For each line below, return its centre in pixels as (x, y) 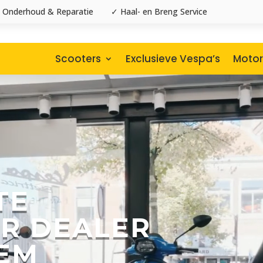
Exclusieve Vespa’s (173, 59)
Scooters (78, 59)
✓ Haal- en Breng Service (159, 11)
